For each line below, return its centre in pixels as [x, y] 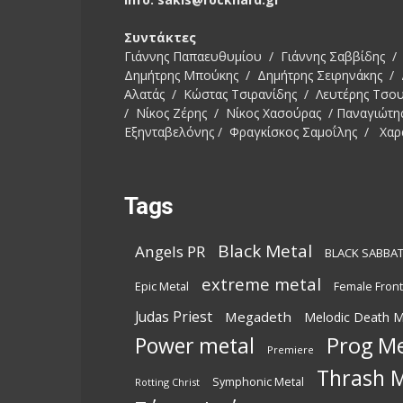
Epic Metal [162, 286]
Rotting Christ [167, 381]
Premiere [291, 349]
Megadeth [258, 316]
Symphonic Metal [258, 381]
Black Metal [265, 251]
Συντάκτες [160, 37]
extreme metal [261, 283]
